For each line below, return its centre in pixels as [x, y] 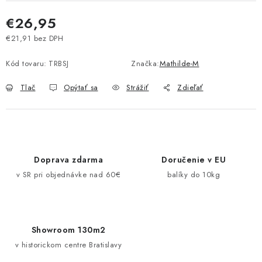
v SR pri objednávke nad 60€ [68, 175]
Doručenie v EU [194, 160]
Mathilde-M [179, 63]
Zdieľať [190, 87]
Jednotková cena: [36, 49]
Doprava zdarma [68, 160]
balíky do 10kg [194, 175]
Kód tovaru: [26, 63]
